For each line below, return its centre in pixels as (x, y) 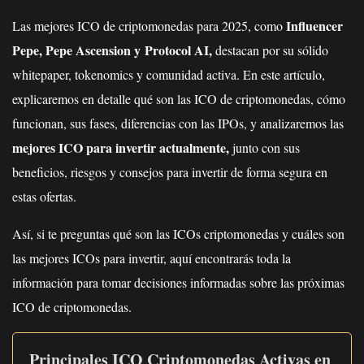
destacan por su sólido (270, 50)
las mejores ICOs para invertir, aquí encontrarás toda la (152, 258)
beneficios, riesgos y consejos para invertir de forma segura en (170, 172)
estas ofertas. (44, 196)
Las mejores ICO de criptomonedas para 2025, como (149, 26)
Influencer (314, 26)
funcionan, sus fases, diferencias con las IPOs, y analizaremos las (178, 123)
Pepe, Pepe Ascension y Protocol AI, (112, 50)
